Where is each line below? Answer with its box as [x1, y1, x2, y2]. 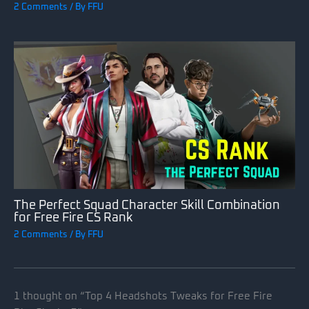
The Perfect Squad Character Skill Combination [14, 199, 280, 212]
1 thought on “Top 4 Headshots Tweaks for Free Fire [14, 290, 272, 301]
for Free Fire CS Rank [14, 211, 133, 224]
